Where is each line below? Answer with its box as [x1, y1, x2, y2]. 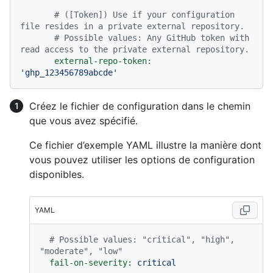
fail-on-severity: [49, 258, 132, 268]
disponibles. [29, 168, 84, 181]
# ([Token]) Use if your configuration [54, 10, 235, 20]
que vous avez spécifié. [29, 115, 138, 127]
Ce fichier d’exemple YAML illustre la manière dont [29, 139, 261, 152]
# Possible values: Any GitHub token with [54, 33, 249, 43]
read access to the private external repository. [20, 44, 249, 55]
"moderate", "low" [40, 246, 122, 257]
